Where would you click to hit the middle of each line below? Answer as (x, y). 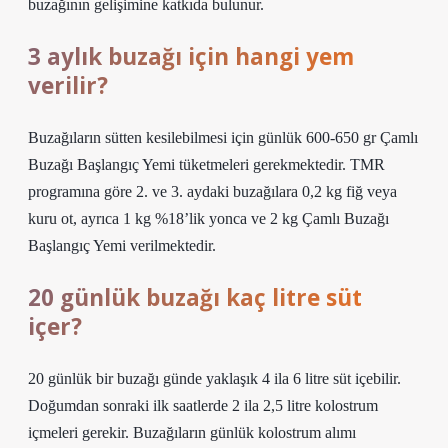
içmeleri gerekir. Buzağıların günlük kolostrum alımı (192, 432)
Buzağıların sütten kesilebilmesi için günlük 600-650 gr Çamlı (223, 137)
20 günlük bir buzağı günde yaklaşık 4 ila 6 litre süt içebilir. (214, 378)
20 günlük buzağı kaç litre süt (195, 297)
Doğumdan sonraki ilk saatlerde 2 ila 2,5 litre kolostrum (203, 405)
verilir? (68, 85)
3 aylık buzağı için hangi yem (191, 56)
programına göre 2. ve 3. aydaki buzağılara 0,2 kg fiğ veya (212, 191)
